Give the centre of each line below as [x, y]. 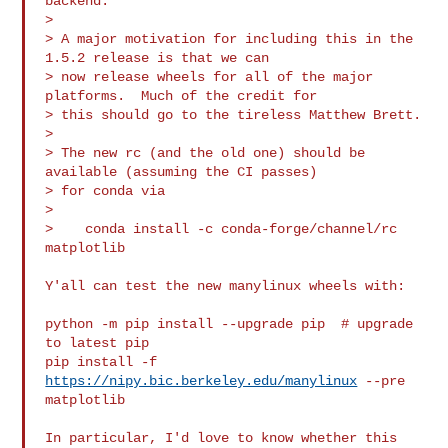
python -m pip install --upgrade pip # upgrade [229, 323]
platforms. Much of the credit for [181, 95]
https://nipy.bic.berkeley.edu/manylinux [201, 380]
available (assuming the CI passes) [181, 171]
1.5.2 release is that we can [157, 57]
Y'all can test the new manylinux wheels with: [225, 285]
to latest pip [97, 342]
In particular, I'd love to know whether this [221, 437]
